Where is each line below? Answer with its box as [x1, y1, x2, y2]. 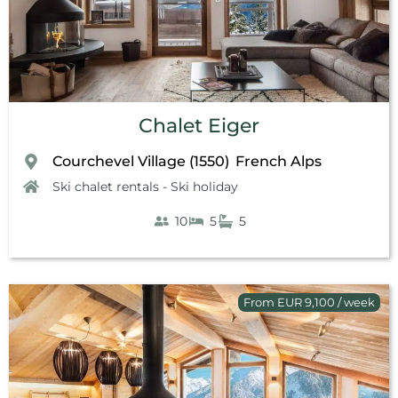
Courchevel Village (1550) [52, 152, 229, 170]
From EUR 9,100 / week [243, 294, 375, 309]
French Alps [235, 152, 322, 170]
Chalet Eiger [139, 113, 259, 138]
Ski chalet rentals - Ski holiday [52, 178, 238, 195]
